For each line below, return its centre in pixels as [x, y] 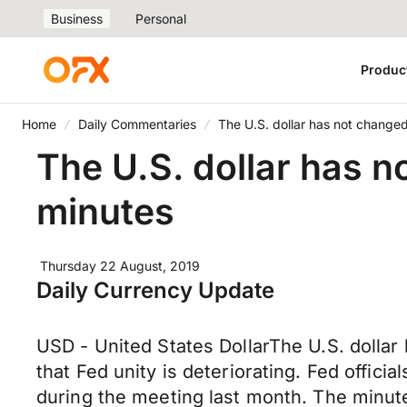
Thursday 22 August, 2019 [120, 266]
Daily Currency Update [155, 290]
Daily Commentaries [137, 124]
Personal [161, 19]
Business [77, 19]
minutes [105, 211]
